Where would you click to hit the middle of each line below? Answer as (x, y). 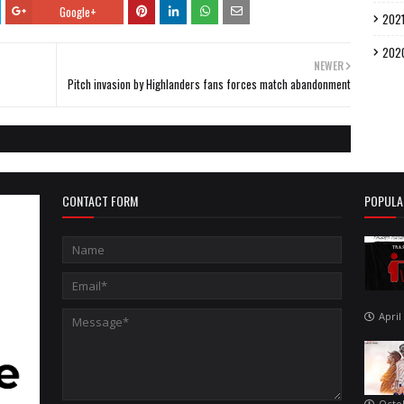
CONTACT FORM (100, 200)
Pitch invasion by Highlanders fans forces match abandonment (209, 83)
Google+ (78, 11)
